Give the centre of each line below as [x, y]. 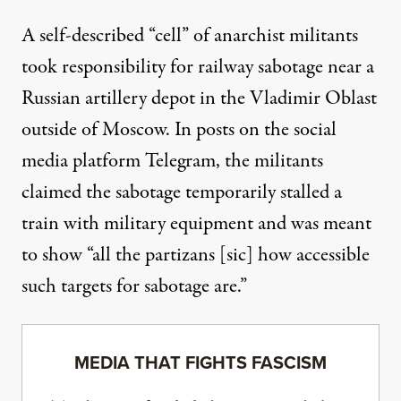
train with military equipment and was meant [196, 223]
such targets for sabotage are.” [134, 286]
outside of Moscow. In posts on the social [179, 129]
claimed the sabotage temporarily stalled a [182, 192]
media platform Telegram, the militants [172, 161]
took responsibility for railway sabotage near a [198, 67]
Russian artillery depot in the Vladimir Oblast [199, 98]
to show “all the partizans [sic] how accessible [196, 255]
